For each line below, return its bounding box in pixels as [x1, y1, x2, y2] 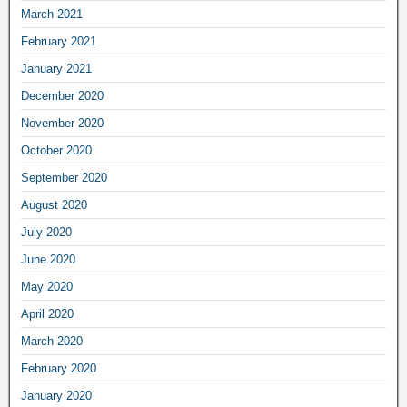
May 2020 [21, 280, 73, 293]
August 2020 [21, 198, 87, 212]
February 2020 [21, 362, 96, 375]
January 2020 [21, 389, 92, 402]
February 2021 [21, 35, 96, 48]
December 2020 [21, 89, 104, 103]
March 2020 [21, 334, 83, 348]
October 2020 [21, 144, 92, 157]
